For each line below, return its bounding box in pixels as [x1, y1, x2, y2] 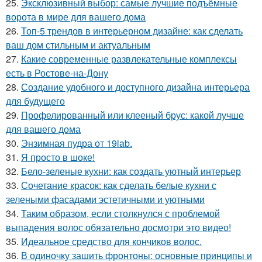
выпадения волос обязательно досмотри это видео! [6, 220, 231, 234]
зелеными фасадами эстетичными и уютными [6, 192, 205, 206]
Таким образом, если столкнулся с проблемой [21, 206, 220, 220]
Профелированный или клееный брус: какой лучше [21, 108, 244, 122]
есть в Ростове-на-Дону [6, 65, 108, 80]
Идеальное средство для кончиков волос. [21, 234, 202, 248]
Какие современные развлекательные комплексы [21, 51, 237, 65]
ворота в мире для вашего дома [6, 9, 146, 23]
